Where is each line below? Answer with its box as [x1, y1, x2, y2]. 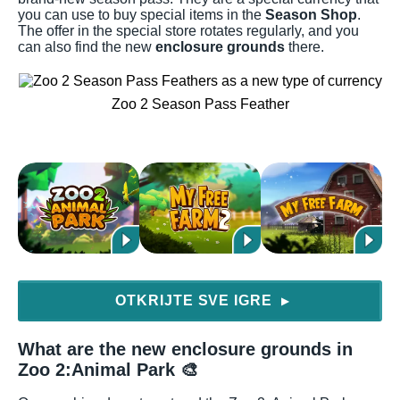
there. [285, 39, 324, 55]
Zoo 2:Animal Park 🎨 [18, 360, 198, 380]
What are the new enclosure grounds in [18, 339, 353, 360]
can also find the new [18, 39, 155, 55]
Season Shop [265, 7, 357, 23]
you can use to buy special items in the [18, 7, 265, 23]
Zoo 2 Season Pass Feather [111, 96, 289, 112]
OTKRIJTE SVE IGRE [114, 293, 278, 309]
